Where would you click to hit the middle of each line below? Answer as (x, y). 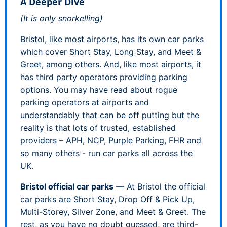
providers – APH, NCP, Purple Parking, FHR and (111, 140)
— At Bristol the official (159, 186)
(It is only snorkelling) (62, 18)
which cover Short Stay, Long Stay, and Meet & (111, 51)
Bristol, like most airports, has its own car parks (112, 39)
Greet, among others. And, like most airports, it (111, 64)
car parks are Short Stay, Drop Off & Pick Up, (107, 199)
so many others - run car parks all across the (106, 153)
